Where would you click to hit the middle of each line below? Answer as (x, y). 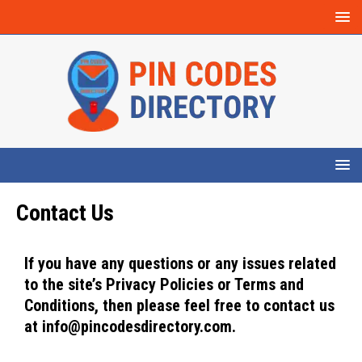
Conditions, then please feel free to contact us (179, 305)
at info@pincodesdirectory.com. (130, 326)
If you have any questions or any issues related (180, 263)
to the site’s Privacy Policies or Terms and (164, 284)
